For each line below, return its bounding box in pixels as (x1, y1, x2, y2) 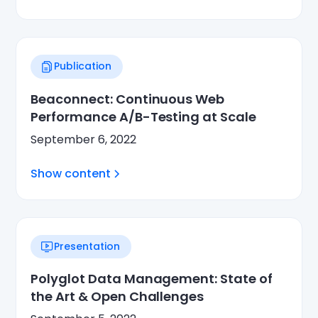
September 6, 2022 (31, 131, 137, 148)
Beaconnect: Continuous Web (31, 89, 225, 108)
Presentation (54, 238, 121, 253)
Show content (31, 165, 111, 182)
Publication (54, 59, 112, 74)
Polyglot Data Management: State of (31, 270, 273, 288)
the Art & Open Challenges (31, 287, 204, 306)
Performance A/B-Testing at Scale (31, 107, 256, 126)
